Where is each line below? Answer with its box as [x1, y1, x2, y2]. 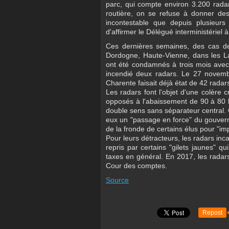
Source [106, 176, 129, 185]
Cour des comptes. [106, 162, 167, 170]
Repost [202, 209, 222, 217]
